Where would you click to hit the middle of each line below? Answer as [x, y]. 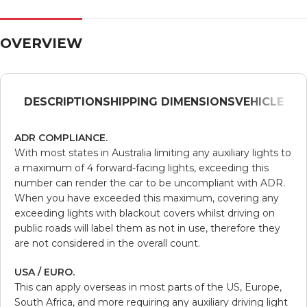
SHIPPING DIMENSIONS [169, 101]
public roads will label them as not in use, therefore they [147, 228]
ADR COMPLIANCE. [61, 137]
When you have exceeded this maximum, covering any [147, 198]
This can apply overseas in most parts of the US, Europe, [148, 287]
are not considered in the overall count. [107, 243]
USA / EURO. [45, 272]
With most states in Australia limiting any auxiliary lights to [153, 152]
